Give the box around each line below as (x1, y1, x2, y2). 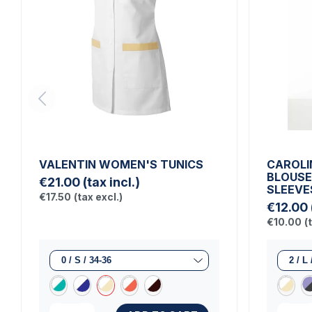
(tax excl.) (74, 191, 123, 203)
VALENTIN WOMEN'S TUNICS (39, 157, 203, 171)
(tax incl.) (83, 175, 140, 189)
